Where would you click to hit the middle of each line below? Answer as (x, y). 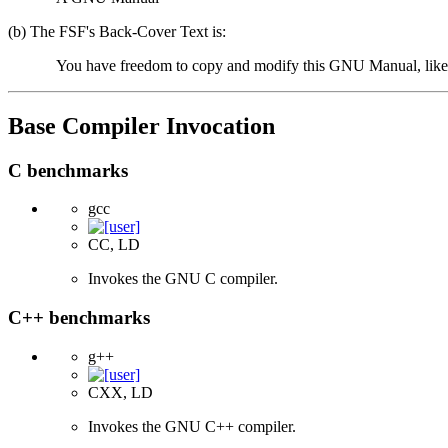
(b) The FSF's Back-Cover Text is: (117, 31)
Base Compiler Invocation (141, 125)
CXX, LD (120, 392)
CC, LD (114, 245)
